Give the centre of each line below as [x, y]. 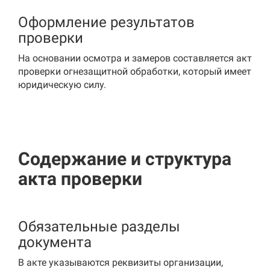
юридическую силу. [62, 85]
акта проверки [80, 179]
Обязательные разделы [99, 227]
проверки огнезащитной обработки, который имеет [135, 71]
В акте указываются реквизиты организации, [121, 262]
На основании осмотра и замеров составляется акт [135, 58]
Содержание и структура [125, 159]
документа [55, 242]
